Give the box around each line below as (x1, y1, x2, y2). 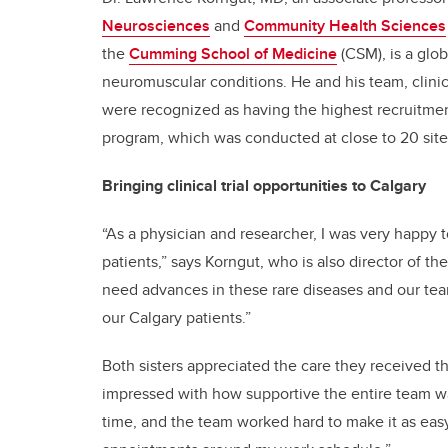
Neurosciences (102, 13, 210, 37)
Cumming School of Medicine (129, 41, 337, 65)
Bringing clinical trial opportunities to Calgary (102, 173, 426, 197)
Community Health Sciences (244, 13, 446, 37)
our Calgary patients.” (102, 305, 251, 329)
